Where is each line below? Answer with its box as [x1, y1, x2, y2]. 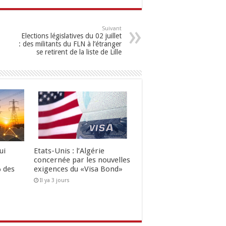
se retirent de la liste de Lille [36, 48, 122, 56]
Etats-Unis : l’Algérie [33, 146, 104, 156]
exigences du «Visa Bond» [33, 164, 123, 174]
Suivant [102, 25, 122, 32]
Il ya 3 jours [39, 177, 70, 184]
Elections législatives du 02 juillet [21, 32, 122, 40]
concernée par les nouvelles [33, 155, 130, 165]
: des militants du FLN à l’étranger [19, 40, 122, 48]
